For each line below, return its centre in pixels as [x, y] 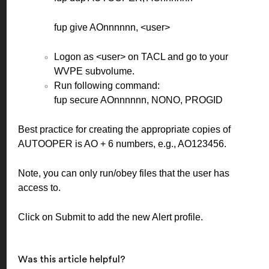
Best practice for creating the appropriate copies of [124, 129]
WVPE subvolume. [94, 71]
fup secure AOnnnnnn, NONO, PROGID [138, 100]
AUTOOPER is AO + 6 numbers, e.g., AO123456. [122, 144]
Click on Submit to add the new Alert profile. [110, 217]
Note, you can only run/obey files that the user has [124, 173]
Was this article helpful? [72, 259]
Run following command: [107, 85]
